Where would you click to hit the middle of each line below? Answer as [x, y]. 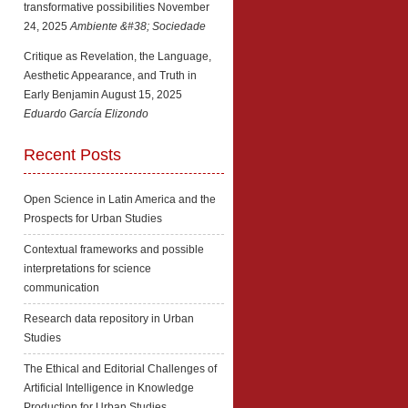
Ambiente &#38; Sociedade [138, 26]
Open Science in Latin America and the [120, 199]
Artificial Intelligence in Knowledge [109, 388]
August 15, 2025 [142, 95]
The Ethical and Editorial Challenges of [120, 369]
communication [61, 288]
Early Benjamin [61, 95]
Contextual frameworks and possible [114, 250]
